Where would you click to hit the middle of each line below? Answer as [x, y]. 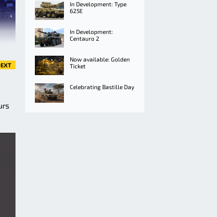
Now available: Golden [100, 59]
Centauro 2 [85, 38]
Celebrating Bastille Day [102, 87]
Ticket [78, 66]
